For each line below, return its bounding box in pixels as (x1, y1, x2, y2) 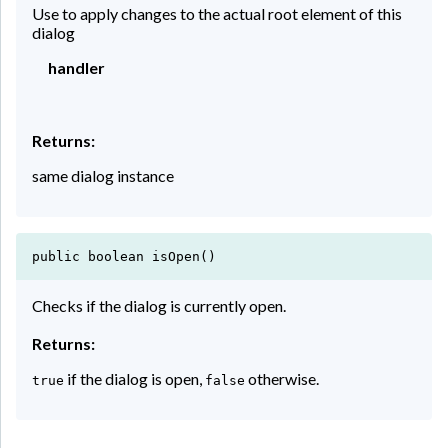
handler (48, 57, 105, 77)
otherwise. (245, 368, 319, 388)
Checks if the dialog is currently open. (32, 295, 286, 315)
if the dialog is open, (64, 368, 205, 388)
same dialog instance (32, 165, 174, 185)
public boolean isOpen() (32, 248, 216, 264)
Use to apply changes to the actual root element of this (32, 3, 402, 23)
